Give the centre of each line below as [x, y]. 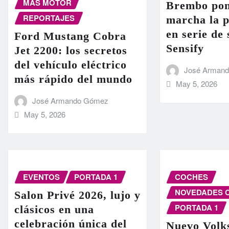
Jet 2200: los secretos [71, 51]
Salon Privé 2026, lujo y [77, 195]
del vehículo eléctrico [71, 65]
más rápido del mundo [73, 79]
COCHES [192, 177]
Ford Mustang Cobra [70, 36]
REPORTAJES [49, 18]
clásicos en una [54, 210]
